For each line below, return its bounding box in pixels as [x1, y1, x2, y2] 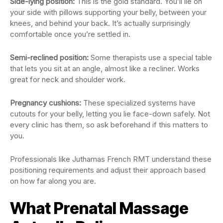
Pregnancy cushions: [10, 98, 81, 108]
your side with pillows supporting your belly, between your [10, 7, 207, 17]
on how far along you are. [10, 176, 96, 186]
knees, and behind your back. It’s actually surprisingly [10, 18, 190, 28]
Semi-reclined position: [10, 52, 89, 62]
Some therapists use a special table [89, 52, 212, 62]
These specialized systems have [81, 98, 196, 108]
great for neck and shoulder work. [10, 74, 125, 84]
